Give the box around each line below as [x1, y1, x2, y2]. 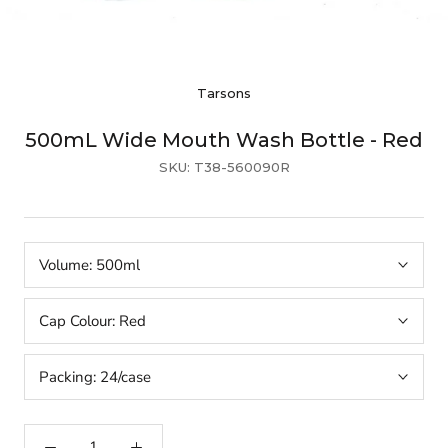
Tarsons [197, 85, 251, 102]
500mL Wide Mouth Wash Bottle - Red [25, 128, 423, 153]
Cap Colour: [39, 311, 119, 332]
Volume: [39, 255, 96, 276]
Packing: [39, 367, 100, 388]
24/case [100, 367, 151, 388]
